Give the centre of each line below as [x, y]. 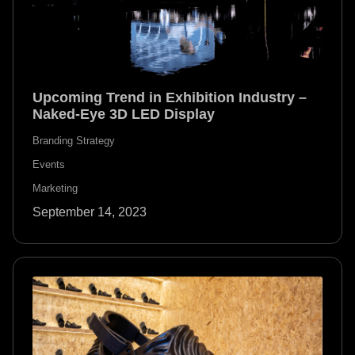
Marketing [55, 188]
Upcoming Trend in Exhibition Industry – [170, 97]
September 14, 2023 [90, 212]
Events [49, 164]
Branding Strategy [74, 140]
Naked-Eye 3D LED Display [124, 114]
